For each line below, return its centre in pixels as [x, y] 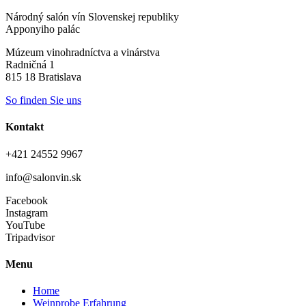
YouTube [25, 225]
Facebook [27, 200]
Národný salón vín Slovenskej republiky [92, 17]
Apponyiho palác [43, 29]
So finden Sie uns [43, 100]
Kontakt [25, 127]
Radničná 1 [30, 65]
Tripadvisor [30, 237]
